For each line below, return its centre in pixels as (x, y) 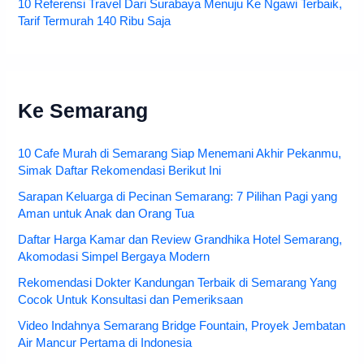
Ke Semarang (83, 110)
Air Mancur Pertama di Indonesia (105, 343)
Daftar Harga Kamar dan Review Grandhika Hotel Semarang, (180, 240)
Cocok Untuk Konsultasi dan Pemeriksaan (131, 300)
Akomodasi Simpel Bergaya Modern (114, 257)
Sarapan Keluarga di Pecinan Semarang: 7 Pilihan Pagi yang (178, 197)
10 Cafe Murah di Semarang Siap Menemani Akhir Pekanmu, (180, 154)
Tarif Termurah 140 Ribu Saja (95, 22)
